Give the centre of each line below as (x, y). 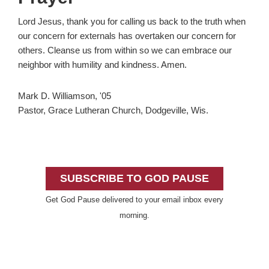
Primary (45, 158)
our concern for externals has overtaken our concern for (127, 36)
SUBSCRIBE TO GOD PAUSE (134, 179)
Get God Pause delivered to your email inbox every (134, 200)
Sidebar (44, 180)
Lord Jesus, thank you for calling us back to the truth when (132, 22)
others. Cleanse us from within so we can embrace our (125, 50)
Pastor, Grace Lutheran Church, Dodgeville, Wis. (113, 110)
